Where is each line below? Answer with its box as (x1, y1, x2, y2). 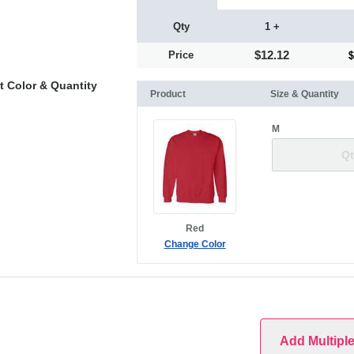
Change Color (164, 239, 226, 250)
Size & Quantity (269, 88, 339, 100)
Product (150, 88, 186, 100)
